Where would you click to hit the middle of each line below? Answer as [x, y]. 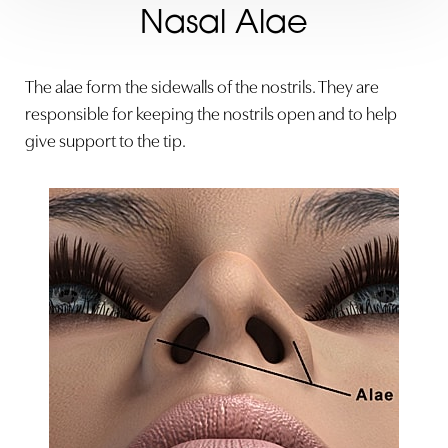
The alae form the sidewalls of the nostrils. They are [202, 85]
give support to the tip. [105, 139]
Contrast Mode [93, 359]
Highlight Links [251, 359]
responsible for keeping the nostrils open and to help [211, 112]
